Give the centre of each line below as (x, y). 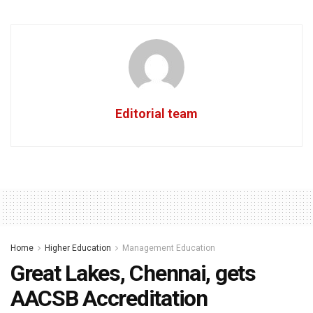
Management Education (169, 248)
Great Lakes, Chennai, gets (133, 274)
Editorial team (156, 114)
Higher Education (78, 248)
